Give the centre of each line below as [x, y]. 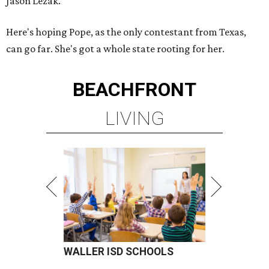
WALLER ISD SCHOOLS [119, 252]
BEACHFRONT [134, 89]
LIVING [134, 118]
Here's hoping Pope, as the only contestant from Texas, [126, 32]
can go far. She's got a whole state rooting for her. [115, 49]
